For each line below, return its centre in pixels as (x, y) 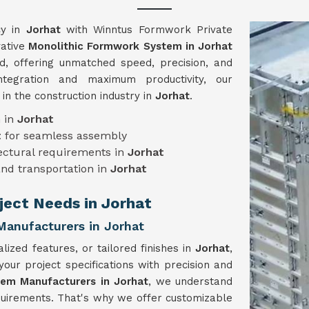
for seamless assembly (66, 136)
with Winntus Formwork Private (150, 30)
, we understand (190, 281)
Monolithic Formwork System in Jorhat (131, 46)
